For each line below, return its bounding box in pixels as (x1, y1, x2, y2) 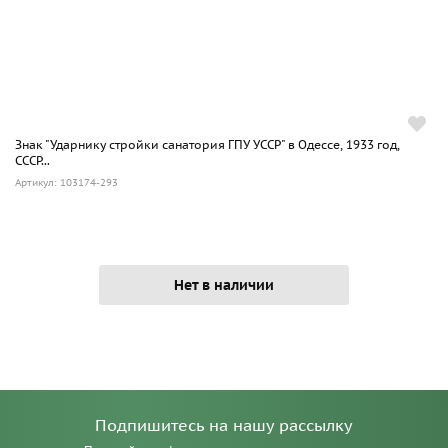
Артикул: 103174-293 (15, 175, 118, 189)
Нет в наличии (174, 275, 274, 294)
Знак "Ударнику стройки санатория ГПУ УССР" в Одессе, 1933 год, (15, 136, 400, 152)
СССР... (15, 152, 50, 168)
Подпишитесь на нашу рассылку (95, 414, 353, 435)
